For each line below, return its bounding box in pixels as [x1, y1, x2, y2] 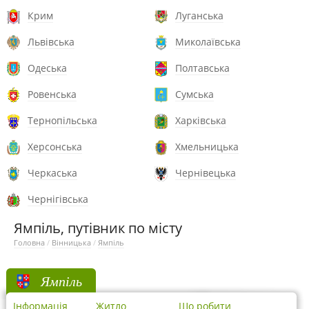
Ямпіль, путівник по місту [14, 219, 182, 237]
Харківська [175, 114, 226, 127]
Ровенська [28, 88, 77, 101]
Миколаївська [175, 35, 241, 48]
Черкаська [28, 166, 77, 179]
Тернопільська [28, 114, 97, 127]
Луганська [175, 9, 223, 22]
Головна [14, 237, 45, 248]
